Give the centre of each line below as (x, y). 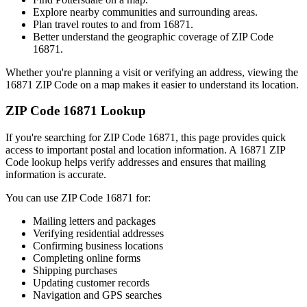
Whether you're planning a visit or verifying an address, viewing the (152, 72)
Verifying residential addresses (98, 233)
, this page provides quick (231, 137)
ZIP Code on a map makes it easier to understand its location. (166, 84)
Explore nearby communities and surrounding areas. (145, 12)
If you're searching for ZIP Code (77, 137)
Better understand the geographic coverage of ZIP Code (153, 36)
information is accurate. (56, 174)
